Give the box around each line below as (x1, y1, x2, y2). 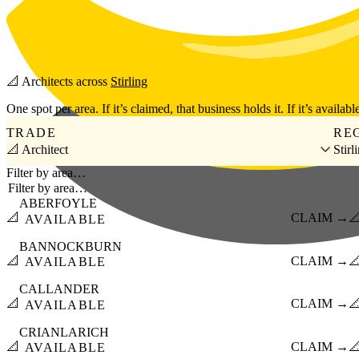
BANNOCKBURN (19, 239, 122, 253)
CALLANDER (19, 282, 99, 296)
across (73, 75, 111, 89)
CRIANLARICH (19, 325, 109, 339)
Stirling (111, 75, 147, 89)
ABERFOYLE (19, 196, 97, 211)
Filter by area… (6, 166, 86, 180)
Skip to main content (6, 6, 110, 19)
